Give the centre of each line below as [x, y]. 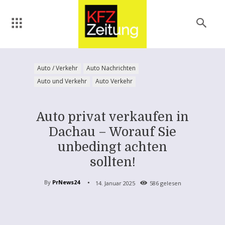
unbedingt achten [113, 147]
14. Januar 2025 [115, 183]
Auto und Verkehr [62, 81]
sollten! [113, 162]
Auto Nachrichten [111, 68]
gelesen [170, 183]
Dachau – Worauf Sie [113, 132]
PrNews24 [66, 182]
